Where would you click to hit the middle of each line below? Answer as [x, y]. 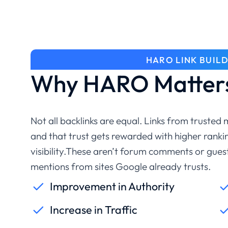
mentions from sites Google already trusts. [121, 166]
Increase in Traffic [94, 209]
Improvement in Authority [112, 186]
